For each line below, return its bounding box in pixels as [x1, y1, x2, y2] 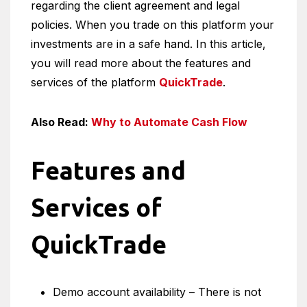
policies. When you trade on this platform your [31, 18, 274, 32]
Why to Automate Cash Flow [91, 115, 247, 129]
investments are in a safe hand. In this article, [31, 37, 266, 51]
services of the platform [31, 75, 159, 89]
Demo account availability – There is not [53, 285, 261, 299]
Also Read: [31, 115, 91, 129]
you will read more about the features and [31, 56, 251, 70]
